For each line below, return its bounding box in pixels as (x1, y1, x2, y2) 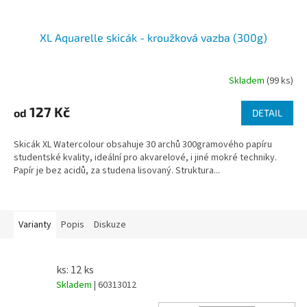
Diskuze (94, 218, 126, 232)
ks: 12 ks (56, 262, 94, 278)
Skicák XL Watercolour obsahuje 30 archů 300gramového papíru (14, 138, 272, 152)
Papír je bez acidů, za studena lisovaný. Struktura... (14, 164, 220, 178)
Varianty (19, 218, 51, 232)
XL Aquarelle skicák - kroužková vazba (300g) (40, 31, 267, 45)
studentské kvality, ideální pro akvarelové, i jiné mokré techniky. (14, 151, 277, 165)
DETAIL (252, 107, 282, 119)
